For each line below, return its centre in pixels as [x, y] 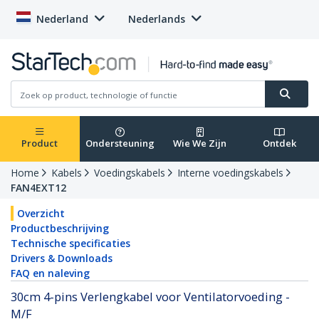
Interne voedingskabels [230, 173]
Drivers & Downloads [62, 258]
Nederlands [157, 19]
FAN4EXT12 [38, 188]
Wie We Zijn [200, 143]
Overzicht [41, 214]
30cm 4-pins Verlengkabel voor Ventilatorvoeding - [150, 297]
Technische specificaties [70, 244]
